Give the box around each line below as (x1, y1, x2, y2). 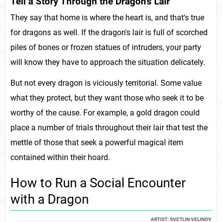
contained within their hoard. (10, 153, 110, 163)
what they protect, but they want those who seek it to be (10, 93, 204, 103)
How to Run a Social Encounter (10, 175, 186, 190)
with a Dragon (10, 191, 89, 207)
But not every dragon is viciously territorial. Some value (10, 78, 202, 88)
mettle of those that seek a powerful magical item (10, 138, 183, 148)
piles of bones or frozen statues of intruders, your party (10, 43, 201, 53)
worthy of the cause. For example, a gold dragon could (10, 108, 200, 118)
